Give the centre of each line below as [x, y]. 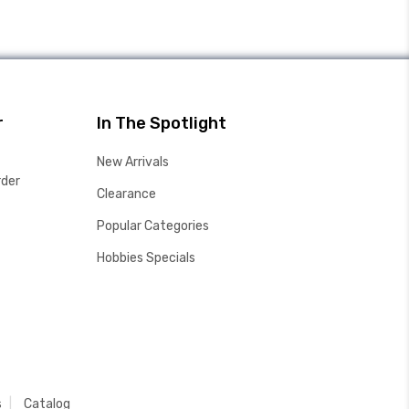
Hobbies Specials [146, 257]
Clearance [126, 194]
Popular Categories [153, 225]
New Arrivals [133, 162]
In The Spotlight [162, 123]
